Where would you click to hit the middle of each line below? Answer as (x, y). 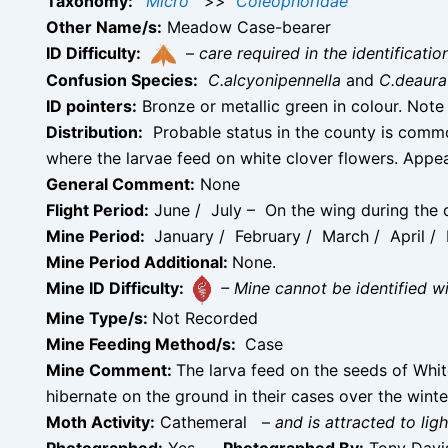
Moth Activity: (100, 421)
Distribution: (94, 131)
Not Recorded (205, 317)
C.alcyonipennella (274, 79)
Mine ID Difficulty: (117, 288)
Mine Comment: (111, 369)
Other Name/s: (104, 26)
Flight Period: (97, 209)
